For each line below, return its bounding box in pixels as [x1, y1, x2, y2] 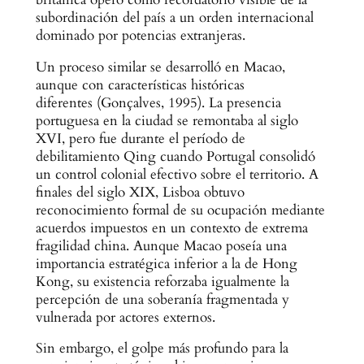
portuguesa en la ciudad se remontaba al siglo [35, 110, 298, 130]
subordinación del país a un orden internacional [35, 7, 314, 27]
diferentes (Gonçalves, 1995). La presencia [35, 93, 281, 112]
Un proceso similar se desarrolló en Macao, [35, 57, 285, 76]
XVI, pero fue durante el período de [35, 128, 245, 148]
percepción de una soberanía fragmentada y [35, 289, 289, 309]
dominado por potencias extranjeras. [35, 25, 245, 45]
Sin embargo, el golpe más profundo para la [35, 339, 288, 358]
